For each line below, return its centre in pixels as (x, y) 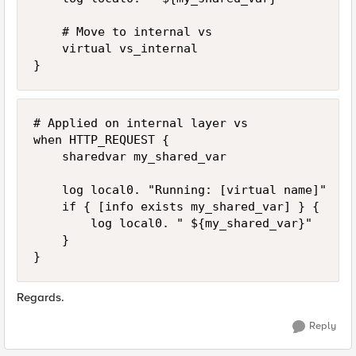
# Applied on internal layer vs (141, 123)
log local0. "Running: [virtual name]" (180, 190)
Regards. (41, 297)
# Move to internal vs (123, 32)
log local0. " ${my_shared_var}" (173, 223)
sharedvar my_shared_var (130, 157)
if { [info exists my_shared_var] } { (176, 207)
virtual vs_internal (116, 48)
